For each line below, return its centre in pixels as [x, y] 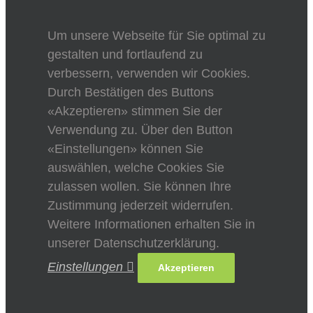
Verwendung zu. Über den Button [140, 130]
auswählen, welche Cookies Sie [136, 167]
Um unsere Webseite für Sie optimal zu [156, 35]
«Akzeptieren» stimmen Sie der [135, 111]
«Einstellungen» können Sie [125, 148]
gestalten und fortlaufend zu [125, 54]
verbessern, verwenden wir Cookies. [149, 73]
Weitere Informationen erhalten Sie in [151, 224]
